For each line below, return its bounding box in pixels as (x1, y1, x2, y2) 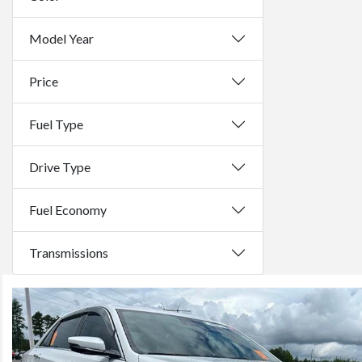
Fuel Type (29, 116, 83, 132)
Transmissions (29, 245, 108, 260)
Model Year (29, 31, 94, 46)
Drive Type (29, 159, 90, 175)
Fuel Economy (29, 202, 107, 217)
